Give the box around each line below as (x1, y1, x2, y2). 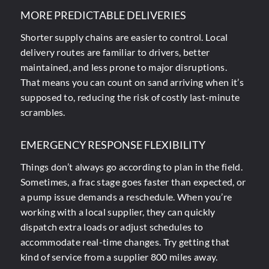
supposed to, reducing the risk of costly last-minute (20, 91, 240, 103)
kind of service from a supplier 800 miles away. (20, 250, 218, 262)
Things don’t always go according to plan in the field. (20, 160, 243, 172)
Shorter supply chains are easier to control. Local (20, 31, 228, 43)
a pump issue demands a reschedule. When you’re (20, 190, 232, 202)
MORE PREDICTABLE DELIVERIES (20, 8, 186, 22)
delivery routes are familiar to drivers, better (20, 46, 210, 58)
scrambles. (20, 106, 65, 118)
